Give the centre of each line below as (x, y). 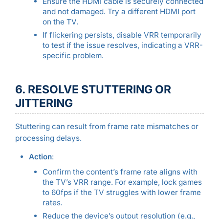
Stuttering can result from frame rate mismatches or (107, 127)
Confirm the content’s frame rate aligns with (120, 172)
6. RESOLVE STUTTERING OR (93, 90)
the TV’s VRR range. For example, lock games (122, 182)
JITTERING (44, 103)
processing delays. (48, 138)
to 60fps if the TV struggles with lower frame (121, 193)
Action (40, 156)
